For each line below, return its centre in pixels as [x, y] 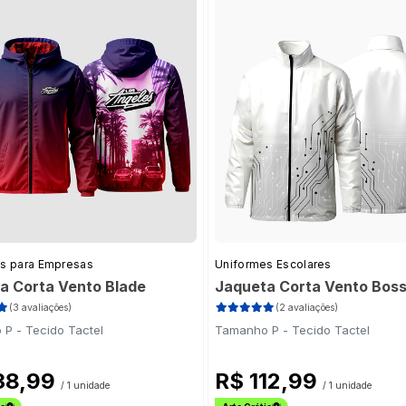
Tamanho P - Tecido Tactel [292, 330]
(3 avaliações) [40, 308]
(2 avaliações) [306, 308]
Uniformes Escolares [273, 265]
